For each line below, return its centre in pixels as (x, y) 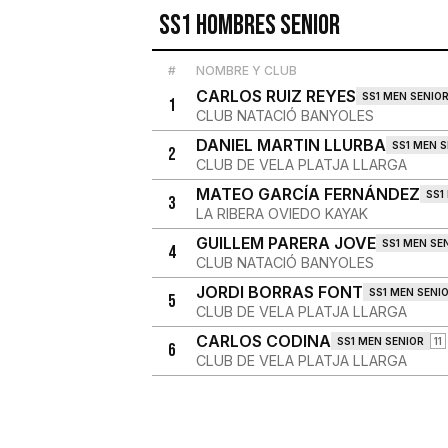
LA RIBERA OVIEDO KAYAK (281, 213)
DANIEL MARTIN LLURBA (290, 145)
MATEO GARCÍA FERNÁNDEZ (307, 194)
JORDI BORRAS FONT (279, 292)
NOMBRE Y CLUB (246, 70)
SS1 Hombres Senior (249, 25)
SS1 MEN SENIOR (380, 341)
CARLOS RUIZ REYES (275, 96)
